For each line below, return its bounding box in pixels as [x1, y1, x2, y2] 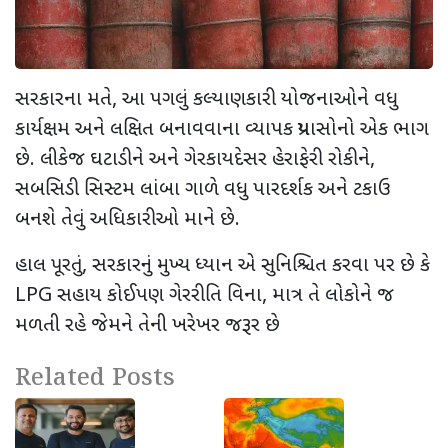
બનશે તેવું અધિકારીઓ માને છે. [15, 206, 240, 233]
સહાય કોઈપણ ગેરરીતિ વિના [52, 282, 262, 309]
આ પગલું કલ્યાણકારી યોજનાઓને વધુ [122, 86, 398, 113]
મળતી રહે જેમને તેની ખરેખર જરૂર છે [15, 312, 280, 339]
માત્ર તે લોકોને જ [272, 282, 394, 309]
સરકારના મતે [15, 86, 112, 113]
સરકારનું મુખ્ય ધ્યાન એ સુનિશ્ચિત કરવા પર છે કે [92, 252, 430, 279]
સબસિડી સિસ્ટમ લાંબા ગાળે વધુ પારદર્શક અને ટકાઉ [15, 176, 391, 203]
